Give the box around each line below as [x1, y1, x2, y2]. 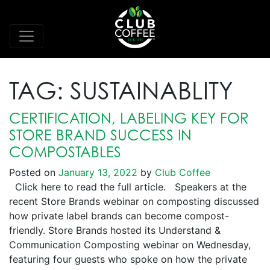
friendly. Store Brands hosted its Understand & [9, 224, 221, 236]
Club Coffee [152, 166, 210, 178]
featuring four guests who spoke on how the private [9, 253, 247, 265]
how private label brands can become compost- [9, 210, 229, 222]
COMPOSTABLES [9, 143, 121, 161]
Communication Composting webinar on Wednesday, [9, 239, 251, 251]
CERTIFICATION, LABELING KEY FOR [9, 109, 249, 127]
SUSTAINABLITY [70, 75, 233, 105]
